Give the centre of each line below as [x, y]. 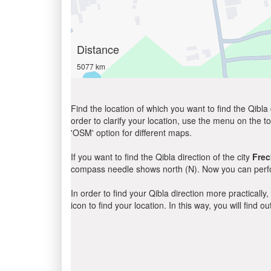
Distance [98, 49]
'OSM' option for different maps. [131, 132]
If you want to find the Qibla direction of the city [162, 157]
